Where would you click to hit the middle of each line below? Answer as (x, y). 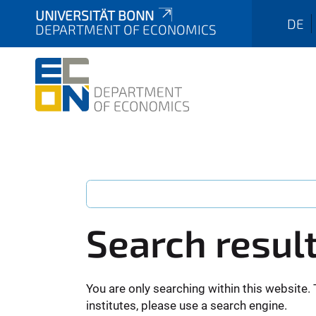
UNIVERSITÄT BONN (95, 15)
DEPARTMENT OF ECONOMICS (126, 29)
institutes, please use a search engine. (187, 305)
